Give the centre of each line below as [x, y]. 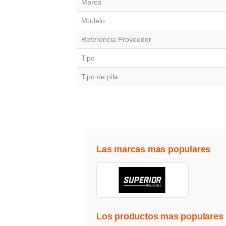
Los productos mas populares [160, 217]
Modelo [93, 21]
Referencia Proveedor [116, 40]
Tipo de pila [100, 77]
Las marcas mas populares [154, 150]
